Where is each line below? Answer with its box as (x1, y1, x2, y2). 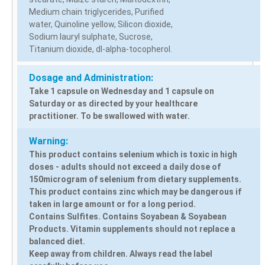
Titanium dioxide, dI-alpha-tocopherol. (29, 44, 172, 54)
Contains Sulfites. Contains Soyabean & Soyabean (29, 211, 227, 221)
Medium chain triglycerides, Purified (29, 7, 164, 17)
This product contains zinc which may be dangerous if (29, 186, 241, 196)
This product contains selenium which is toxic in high (29, 149, 237, 159)
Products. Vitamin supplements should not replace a (29, 224, 235, 234)
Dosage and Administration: (29, 72, 153, 83)
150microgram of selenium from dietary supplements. (29, 174, 241, 184)
